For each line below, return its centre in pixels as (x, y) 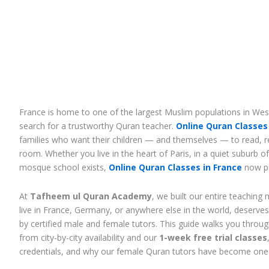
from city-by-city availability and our (89, 237)
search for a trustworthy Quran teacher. (98, 126)
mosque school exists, (64, 167)
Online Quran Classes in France (175, 167)
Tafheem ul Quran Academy (91, 196)
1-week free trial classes (213, 237)
